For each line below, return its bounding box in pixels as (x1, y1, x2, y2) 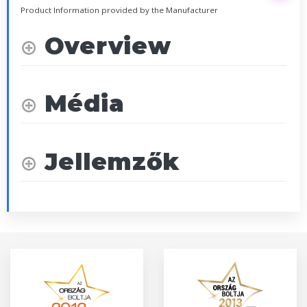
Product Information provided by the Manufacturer (21, 4, 218, 15)
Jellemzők (44, 147, 180, 177)
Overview (44, 32, 171, 61)
